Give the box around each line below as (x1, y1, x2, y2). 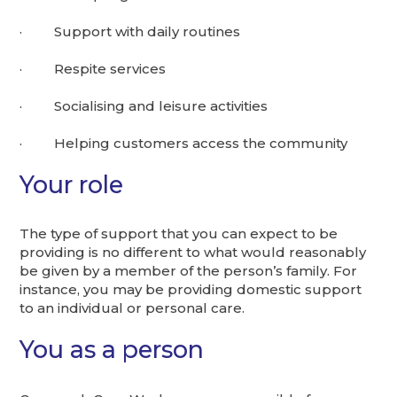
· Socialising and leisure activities (19, 97, 269, 114)
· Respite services (19, 59, 167, 77)
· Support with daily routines (19, 22, 241, 40)
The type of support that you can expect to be (19, 225, 339, 243)
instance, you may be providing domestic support (19, 281, 362, 299)
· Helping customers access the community (19, 134, 348, 152)
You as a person (19, 335, 205, 365)
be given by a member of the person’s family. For (19, 262, 358, 280)
